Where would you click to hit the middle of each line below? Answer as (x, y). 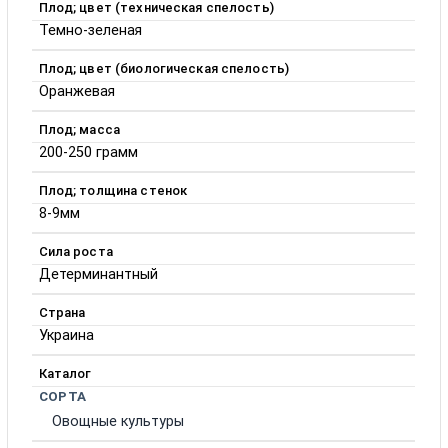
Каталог (65, 373)
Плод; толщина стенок (113, 190)
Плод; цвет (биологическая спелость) (164, 68)
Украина (66, 335)
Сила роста (75, 251)
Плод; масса (79, 129)
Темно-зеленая (90, 30)
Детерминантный (98, 274)
